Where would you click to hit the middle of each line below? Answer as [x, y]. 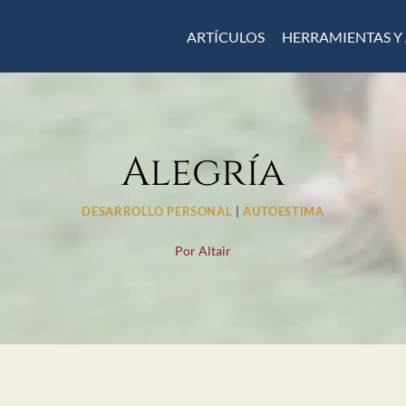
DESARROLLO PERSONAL [157, 211]
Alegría [203, 172]
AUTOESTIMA [284, 211]
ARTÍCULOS [225, 36]
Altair [215, 250]
